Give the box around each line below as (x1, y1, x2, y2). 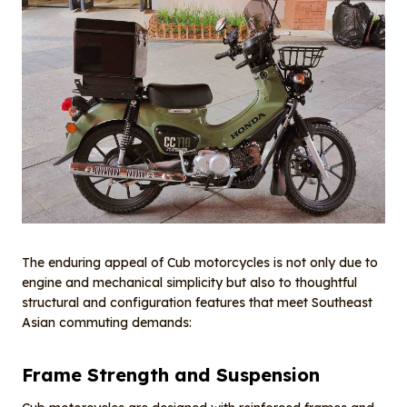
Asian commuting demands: (22, 314, 192, 332)
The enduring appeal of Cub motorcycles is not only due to (22, 254, 378, 272)
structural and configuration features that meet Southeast (22, 294, 372, 312)
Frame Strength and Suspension (22, 363, 320, 387)
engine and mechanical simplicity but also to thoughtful (22, 274, 357, 292)
